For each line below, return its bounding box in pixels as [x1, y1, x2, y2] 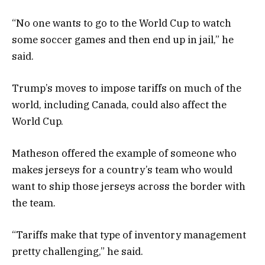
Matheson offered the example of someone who [12, 147, 237, 160]
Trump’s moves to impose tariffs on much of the [12, 81, 241, 95]
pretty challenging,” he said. [12, 245, 143, 258]
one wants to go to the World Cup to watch [33, 16, 231, 30]
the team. [12, 196, 56, 210]
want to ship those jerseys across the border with [12, 180, 245, 193]
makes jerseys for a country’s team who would [12, 163, 232, 177]
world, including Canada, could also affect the [12, 98, 227, 111]
